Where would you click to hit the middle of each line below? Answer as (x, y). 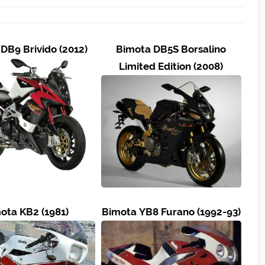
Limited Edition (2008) (171, 67)
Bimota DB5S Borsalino (171, 49)
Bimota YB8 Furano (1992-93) (171, 212)
